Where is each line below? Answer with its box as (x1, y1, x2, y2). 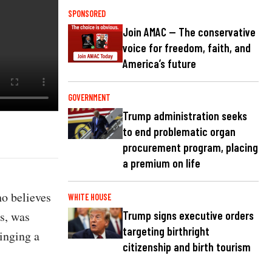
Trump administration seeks (123, 109, 247, 123)
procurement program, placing (123, 140, 258, 155)
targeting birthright (123, 224, 209, 239)
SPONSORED (68, 8, 106, 19)
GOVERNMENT (68, 92, 110, 103)
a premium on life (123, 156, 200, 171)
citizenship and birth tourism (123, 240, 251, 254)
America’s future (123, 56, 196, 71)
